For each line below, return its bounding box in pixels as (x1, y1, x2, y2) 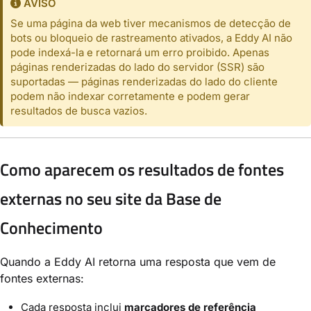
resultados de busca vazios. (10, 104, 148, 118)
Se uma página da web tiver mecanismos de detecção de (10, 17, 292, 31)
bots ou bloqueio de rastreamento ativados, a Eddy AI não (10, 31, 293, 45)
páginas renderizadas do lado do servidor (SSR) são (10, 60, 265, 74)
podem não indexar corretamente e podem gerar (10, 90, 251, 103)
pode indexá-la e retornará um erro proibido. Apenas (10, 46, 270, 60)
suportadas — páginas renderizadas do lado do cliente (10, 75, 278, 89)
